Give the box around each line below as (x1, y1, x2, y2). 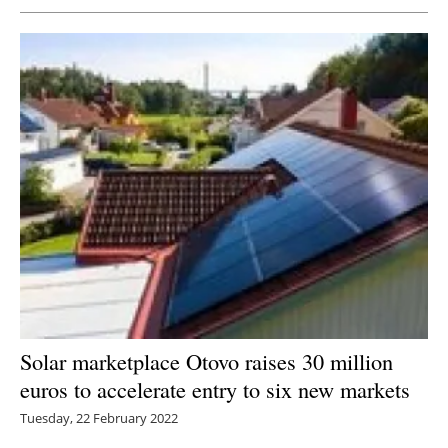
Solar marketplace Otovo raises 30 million (20, 345, 393, 376)
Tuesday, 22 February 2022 (20, 408, 178, 427)
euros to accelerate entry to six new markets (20, 373, 410, 404)
